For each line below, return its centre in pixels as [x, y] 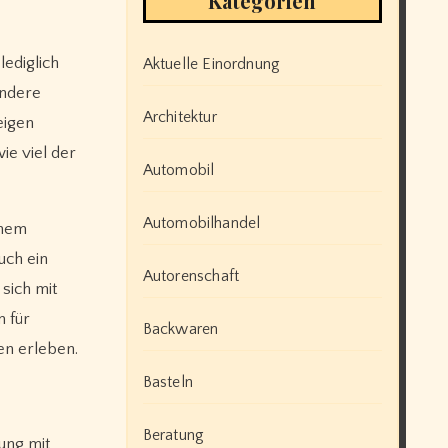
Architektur [179, 116]
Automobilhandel [201, 222]
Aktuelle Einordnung [211, 63]
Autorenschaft [191, 275]
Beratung [173, 434]
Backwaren [180, 328]
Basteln [167, 381]
